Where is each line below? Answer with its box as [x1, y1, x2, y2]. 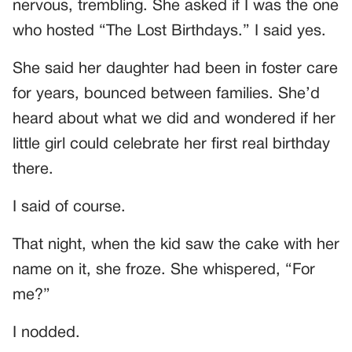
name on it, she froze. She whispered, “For [13, 263, 315, 278]
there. [13, 163, 53, 178]
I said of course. [13, 200, 126, 215]
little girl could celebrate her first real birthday [13, 137, 330, 152]
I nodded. [13, 326, 80, 341]
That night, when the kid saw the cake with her [13, 238, 339, 253]
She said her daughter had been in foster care [13, 62, 338, 77]
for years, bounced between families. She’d [13, 87, 320, 102]
